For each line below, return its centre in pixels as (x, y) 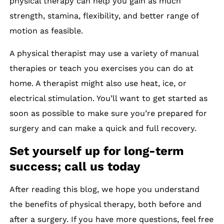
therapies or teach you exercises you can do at (102, 68)
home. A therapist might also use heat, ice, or (98, 83)
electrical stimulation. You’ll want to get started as (109, 98)
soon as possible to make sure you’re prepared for (108, 113)
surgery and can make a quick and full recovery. (103, 128)
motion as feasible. (46, 30)
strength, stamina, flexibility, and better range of (104, 15)
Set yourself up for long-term (97, 151)
